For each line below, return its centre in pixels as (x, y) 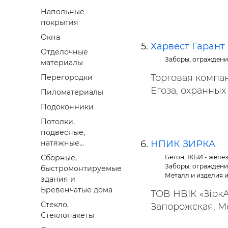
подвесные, (63, 133)
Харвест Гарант (188, 46)
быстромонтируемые (81, 169)
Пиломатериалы (72, 92)
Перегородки (67, 78)
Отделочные (64, 52)
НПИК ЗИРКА (183, 144)
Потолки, (58, 122)
